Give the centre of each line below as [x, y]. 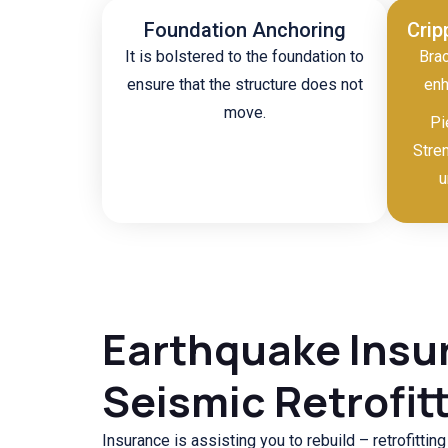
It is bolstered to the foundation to [244, 56]
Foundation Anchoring [244, 29]
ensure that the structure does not [244, 84]
